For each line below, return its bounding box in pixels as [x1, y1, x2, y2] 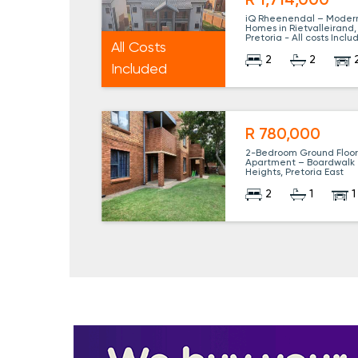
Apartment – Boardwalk [245, 158, 356, 169]
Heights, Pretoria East [245, 168, 344, 178]
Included [111, 62, 167, 77]
